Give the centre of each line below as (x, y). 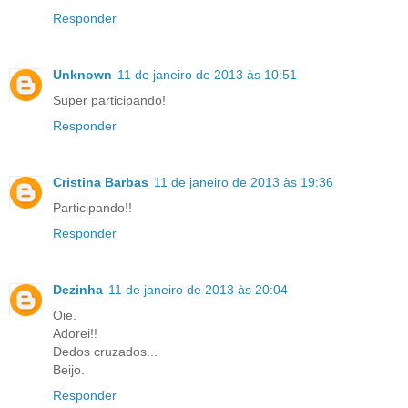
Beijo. (69, 369)
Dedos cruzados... (105, 351)
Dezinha (78, 289)
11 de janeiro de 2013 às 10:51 (207, 74)
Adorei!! (75, 333)
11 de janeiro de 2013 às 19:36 (244, 182)
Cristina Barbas (101, 182)
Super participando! (109, 100)
